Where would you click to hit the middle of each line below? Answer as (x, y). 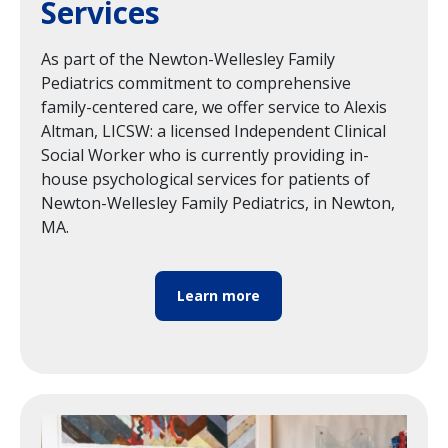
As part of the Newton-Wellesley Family (188, 58)
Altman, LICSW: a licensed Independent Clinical (213, 130)
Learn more (218, 295)
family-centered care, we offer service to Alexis (214, 106)
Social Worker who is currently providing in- (205, 154)
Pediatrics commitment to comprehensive (196, 82)
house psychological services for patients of (205, 178)
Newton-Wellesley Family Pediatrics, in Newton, (218, 202)
